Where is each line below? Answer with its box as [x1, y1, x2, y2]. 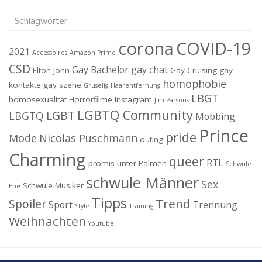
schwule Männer [86, 171, 199, 193]
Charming [9, 147, 86, 171]
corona [118, 36, 174, 60]
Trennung [193, 198, 237, 211]
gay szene [43, 79, 81, 90]
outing [140, 133, 163, 144]
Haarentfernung [111, 81, 160, 89]
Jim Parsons [154, 95, 189, 104]
